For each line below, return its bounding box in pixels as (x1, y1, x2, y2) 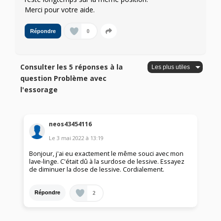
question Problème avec (20, 74, 107, 83)
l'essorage (20, 85, 58, 95)
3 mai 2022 (57, 134, 85, 142)
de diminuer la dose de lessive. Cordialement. (29, 165, 165, 174)
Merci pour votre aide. (25, 5, 95, 15)
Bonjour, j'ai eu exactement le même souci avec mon (29, 149, 184, 158)
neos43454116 (49, 119, 92, 128)
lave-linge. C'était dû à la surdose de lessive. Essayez (29, 157, 185, 166)
